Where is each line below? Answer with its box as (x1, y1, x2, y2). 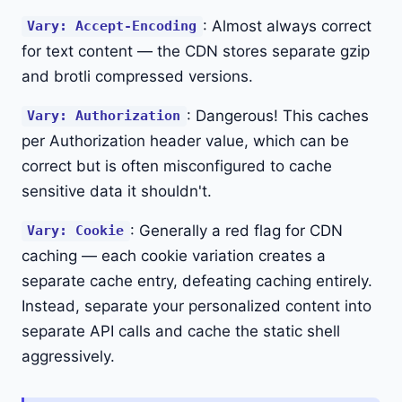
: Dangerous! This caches (186, 106, 369, 125)
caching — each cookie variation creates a (22, 246, 326, 265)
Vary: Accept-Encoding (27, 18, 197, 35)
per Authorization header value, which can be (22, 131, 349, 150)
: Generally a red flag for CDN (129, 221, 343, 240)
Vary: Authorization (27, 108, 181, 125)
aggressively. (22, 346, 115, 365)
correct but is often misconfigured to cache (22, 156, 332, 175)
